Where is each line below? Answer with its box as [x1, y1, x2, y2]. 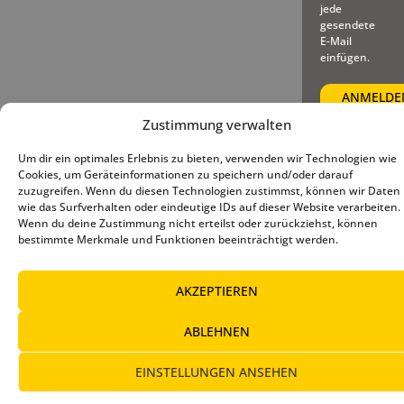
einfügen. [319, 49, 370, 65]
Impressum [207, 164, 267, 180]
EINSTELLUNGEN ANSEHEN [135, 363, 298, 381]
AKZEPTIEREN [175, 281, 258, 299]
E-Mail [319, 32, 352, 49]
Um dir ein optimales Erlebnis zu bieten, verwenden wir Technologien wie [18, 151, 397, 166]
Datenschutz [278, 164, 346, 180]
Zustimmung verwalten [142, 115, 291, 133]
